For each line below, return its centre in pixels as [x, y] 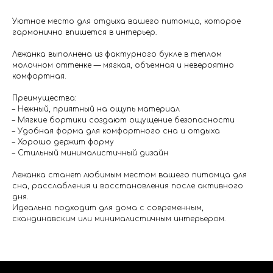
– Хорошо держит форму [63, 142]
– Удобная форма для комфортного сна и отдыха [116, 131]
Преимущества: [44, 98]
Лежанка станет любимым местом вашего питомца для [129, 175]
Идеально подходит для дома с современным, [108, 208]
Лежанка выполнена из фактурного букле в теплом [117, 55]
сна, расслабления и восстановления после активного [128, 186]
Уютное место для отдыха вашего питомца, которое [126, 22]
